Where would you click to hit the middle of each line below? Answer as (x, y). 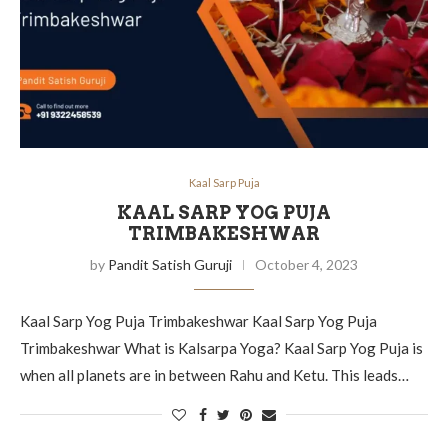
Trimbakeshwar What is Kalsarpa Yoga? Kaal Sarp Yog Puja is (221, 348)
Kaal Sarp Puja (224, 182)
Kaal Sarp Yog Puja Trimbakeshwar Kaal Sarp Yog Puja (198, 321)
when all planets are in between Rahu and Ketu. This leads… (214, 375)
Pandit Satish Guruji (170, 264)
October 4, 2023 (306, 264)
